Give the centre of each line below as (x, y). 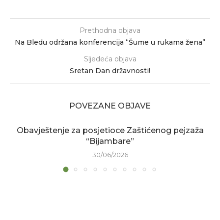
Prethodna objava (110, 30)
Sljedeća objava (110, 59)
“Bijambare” (110, 141)
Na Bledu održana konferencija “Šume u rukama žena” (110, 42)
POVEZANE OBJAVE (110, 106)
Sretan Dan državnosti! (110, 71)
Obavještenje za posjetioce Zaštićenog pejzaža (110, 130)
